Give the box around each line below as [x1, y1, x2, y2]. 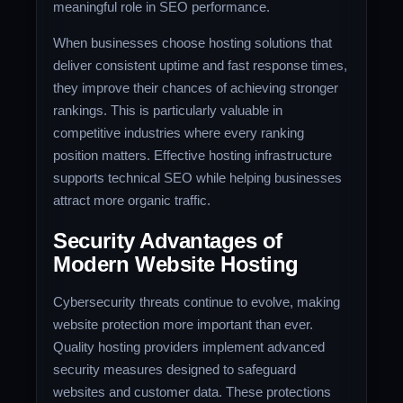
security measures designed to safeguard [53, 361, 297, 377]
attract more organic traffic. [53, 192, 211, 208]
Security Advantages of [53, 228, 282, 253]
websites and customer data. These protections [53, 383, 332, 399]
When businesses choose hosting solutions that [53, 34, 333, 50]
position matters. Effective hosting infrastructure [53, 147, 333, 163]
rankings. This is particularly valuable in [53, 102, 283, 118]
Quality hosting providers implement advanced [53, 338, 326, 354]
